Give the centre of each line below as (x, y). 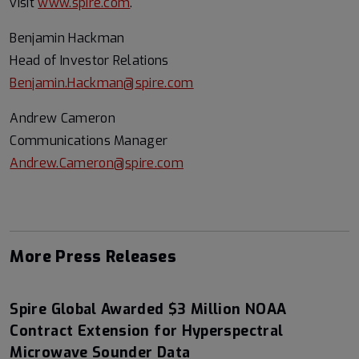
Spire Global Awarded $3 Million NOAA (148, 309)
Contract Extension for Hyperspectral (147, 331)
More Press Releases (93, 257)
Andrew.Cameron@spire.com (97, 163)
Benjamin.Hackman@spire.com (102, 83)
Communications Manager (89, 141)
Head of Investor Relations (89, 61)
